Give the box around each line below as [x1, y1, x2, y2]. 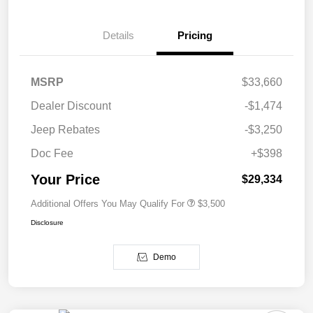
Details [102, 29, 134, 42]
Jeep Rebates [31, 124, 100, 136]
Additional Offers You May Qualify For [31, 198, 184, 210]
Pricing [177, 29, 212, 42]
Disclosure [31, 219, 64, 227]
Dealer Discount [31, 100, 111, 112]
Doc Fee [31, 147, 73, 160]
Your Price [31, 172, 100, 188]
